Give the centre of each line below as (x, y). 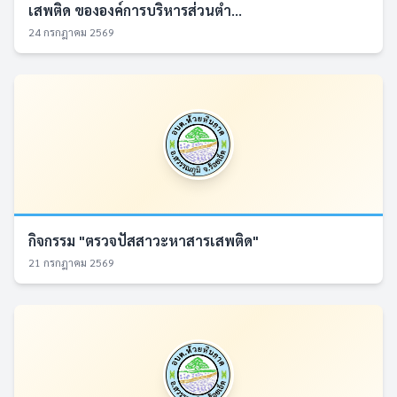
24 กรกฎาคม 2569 (71, 32)
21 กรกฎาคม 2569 (71, 262)
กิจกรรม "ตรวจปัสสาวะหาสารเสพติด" (144, 241)
